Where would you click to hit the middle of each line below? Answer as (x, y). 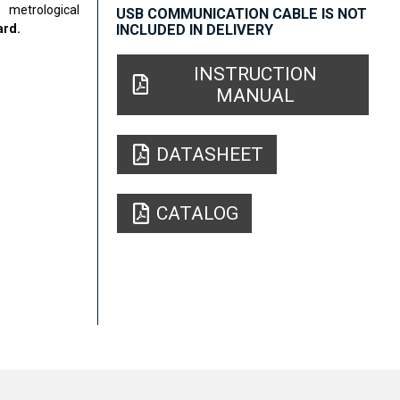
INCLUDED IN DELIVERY (195, 30)
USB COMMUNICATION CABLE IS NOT (242, 14)
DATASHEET (210, 154)
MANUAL (256, 95)
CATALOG (198, 213)
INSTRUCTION (256, 74)
